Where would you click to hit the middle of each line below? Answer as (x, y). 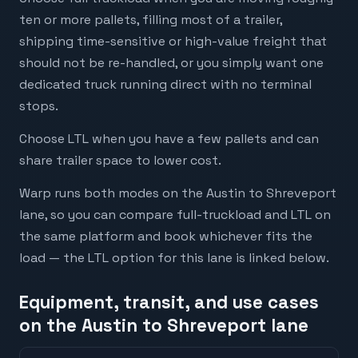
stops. (39, 105)
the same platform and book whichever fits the (166, 237)
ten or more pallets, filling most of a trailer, (151, 19)
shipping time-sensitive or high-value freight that (173, 41)
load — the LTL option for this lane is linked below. (174, 258)
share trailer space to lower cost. (120, 161)
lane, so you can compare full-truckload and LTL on (175, 215)
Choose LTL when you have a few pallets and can (169, 139)
